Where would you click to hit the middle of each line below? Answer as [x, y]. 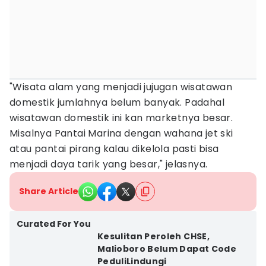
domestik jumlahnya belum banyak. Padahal [117, 102]
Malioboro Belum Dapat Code [167, 249]
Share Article [49, 191]
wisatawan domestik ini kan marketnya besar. [121, 118]
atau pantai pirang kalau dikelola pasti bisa [114, 149]
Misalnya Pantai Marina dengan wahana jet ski [121, 133]
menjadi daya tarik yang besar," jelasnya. [109, 164]
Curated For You [54, 224]
